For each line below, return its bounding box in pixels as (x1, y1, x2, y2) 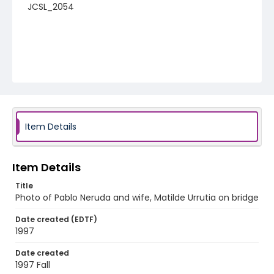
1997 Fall (15, 259, 50, 271)
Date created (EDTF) (15, 214, 97, 224)
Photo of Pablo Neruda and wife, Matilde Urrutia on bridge (15, 191, 259, 204)
